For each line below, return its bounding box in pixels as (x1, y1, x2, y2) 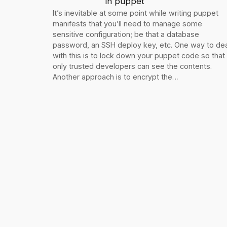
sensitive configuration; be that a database (53, 30, 199, 39)
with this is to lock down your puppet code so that (53, 51, 225, 60)
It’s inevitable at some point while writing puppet (53, 9, 218, 17)
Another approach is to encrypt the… (53, 72, 178, 81)
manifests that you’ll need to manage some (53, 19, 202, 28)
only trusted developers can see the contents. (53, 62, 212, 70)
